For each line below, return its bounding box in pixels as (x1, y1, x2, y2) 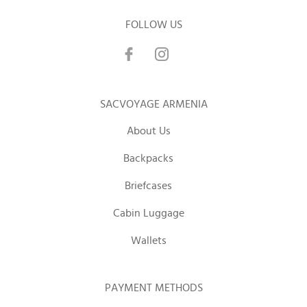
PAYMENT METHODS (104, 282, 203, 293)
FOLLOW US (125, 19, 182, 30)
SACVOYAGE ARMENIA (99, 99, 208, 110)
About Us (126, 125, 171, 136)
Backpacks (123, 153, 173, 164)
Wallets (130, 235, 167, 246)
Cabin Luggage (112, 208, 184, 219)
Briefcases (125, 180, 172, 191)
